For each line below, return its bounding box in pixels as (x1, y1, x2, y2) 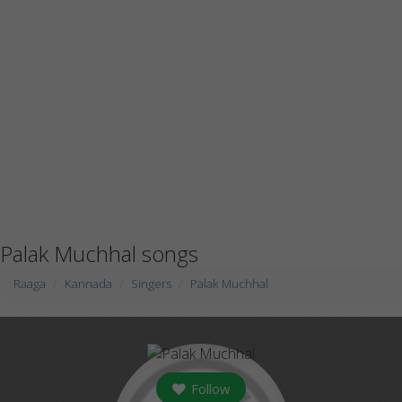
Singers (131, 275, 171, 292)
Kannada (65, 275, 112, 292)
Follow (188, 380, 230, 398)
